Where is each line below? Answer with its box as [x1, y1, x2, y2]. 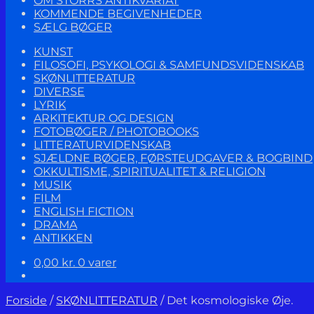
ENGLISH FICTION [34, 205, 134, 218]
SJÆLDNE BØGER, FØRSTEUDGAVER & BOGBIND [34, 151, 313, 165]
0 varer [78, 256, 116, 269]
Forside [6, 294, 47, 307]
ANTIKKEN [34, 231, 93, 245]
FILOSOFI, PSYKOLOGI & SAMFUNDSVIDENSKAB [34, 58, 304, 71]
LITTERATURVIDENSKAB [34, 138, 171, 151]
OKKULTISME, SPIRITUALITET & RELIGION [34, 165, 266, 178]
